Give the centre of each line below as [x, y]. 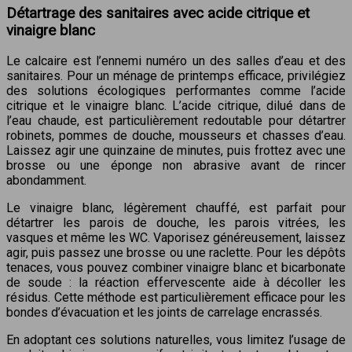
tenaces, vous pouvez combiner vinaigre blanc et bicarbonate [176, 268]
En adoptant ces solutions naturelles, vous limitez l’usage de [176, 340]
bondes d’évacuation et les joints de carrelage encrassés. [164, 313]
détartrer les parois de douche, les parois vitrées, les [176, 223]
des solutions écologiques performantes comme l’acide [176, 91]
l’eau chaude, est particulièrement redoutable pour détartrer [176, 121]
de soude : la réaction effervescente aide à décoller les [176, 283]
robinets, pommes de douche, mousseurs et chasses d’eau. [176, 136]
